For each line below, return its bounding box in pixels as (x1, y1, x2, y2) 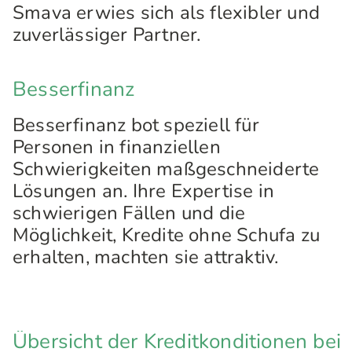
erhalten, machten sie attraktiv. (13, 244, 279, 269)
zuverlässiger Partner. (13, 22, 201, 47)
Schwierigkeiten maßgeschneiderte (13, 156, 320, 181)
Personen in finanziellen (13, 134, 221, 159)
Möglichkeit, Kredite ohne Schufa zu (13, 222, 321, 247)
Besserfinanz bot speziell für (13, 112, 259, 137)
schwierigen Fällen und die (13, 200, 246, 225)
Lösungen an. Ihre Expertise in (13, 178, 275, 203)
